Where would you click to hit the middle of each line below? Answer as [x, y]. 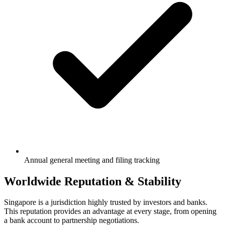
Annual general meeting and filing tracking [92, 160]
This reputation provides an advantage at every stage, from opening [110, 211]
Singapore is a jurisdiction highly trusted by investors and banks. [106, 202]
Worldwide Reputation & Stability [93, 181]
